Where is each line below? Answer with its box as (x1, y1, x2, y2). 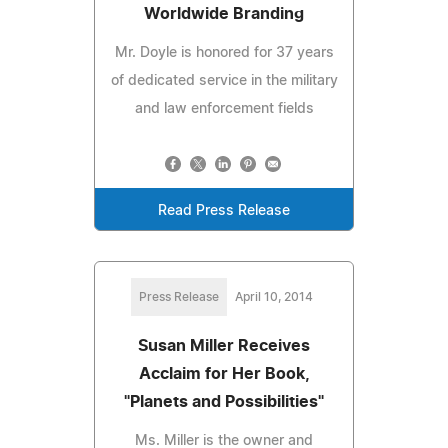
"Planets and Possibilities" (124, 393, 324, 410)
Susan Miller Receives (138, 337, 310, 354)
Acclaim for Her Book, (138, 365, 310, 382)
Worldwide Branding (144, 5, 304, 22)
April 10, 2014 (235, 290, 313, 303)
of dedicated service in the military (110, 73, 338, 88)
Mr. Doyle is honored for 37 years (114, 45, 334, 60)
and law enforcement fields (134, 101, 314, 116)
